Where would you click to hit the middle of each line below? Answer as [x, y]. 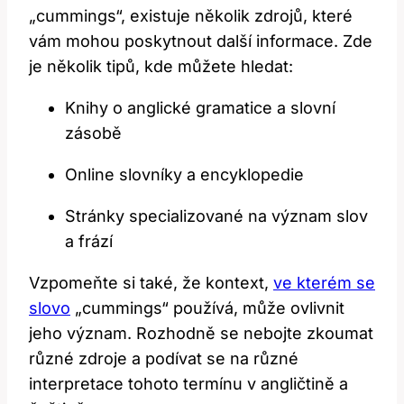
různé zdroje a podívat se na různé [164, 358]
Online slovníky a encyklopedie [184, 174]
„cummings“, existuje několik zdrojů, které [191, 15]
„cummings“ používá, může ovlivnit [207, 308]
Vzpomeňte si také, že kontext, [151, 282]
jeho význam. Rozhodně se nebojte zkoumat [201, 333]
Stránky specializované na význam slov [216, 216]
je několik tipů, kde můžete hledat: [161, 66]
